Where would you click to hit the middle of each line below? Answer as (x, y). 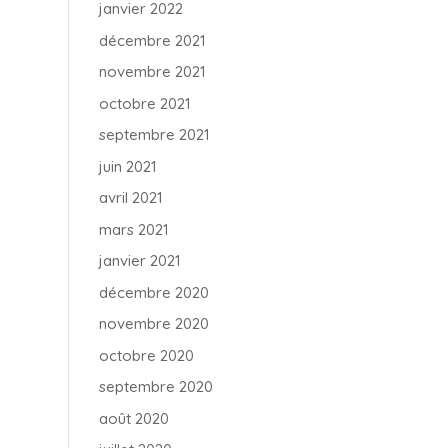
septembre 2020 (155, 386)
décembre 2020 (153, 292)
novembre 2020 (153, 323)
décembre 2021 (152, 40)
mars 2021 (133, 229)
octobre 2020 (146, 355)
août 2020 (133, 418)
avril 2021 (130, 197)
